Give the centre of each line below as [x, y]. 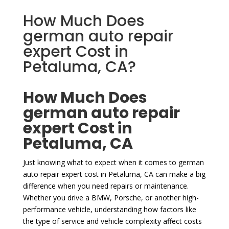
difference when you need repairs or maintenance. [106, 186]
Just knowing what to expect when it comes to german [113, 162]
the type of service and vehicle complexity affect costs [112, 221]
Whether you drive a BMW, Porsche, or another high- [111, 197]
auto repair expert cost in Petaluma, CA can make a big [114, 174]
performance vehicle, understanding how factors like [109, 209]
